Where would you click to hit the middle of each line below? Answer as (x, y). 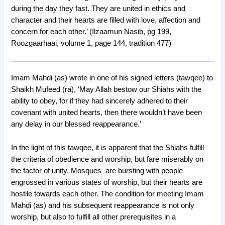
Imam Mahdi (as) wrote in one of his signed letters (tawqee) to (112, 78)
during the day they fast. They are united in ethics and (98, 9)
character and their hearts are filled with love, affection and (106, 20)
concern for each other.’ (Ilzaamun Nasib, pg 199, (91, 32)
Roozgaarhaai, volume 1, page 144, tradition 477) (91, 43)
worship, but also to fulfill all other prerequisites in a (94, 217)
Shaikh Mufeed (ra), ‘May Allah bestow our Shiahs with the (106, 90)
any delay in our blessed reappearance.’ (76, 124)
